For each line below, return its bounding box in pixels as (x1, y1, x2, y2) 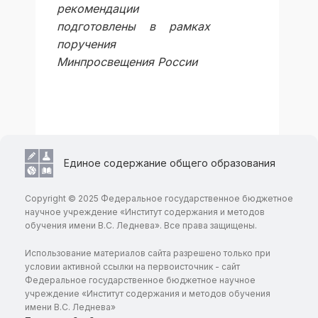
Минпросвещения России (57, 55, 197, 70)
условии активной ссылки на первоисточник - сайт (25, 261, 240, 273)
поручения (57, 37, 116, 52)
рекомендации (57, 1, 138, 16)
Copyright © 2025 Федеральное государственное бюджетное (25, 193, 293, 204)
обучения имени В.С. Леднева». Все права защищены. (25, 220, 257, 231)
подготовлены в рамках (57, 19, 211, 34)
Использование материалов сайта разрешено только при (25, 248, 270, 259)
